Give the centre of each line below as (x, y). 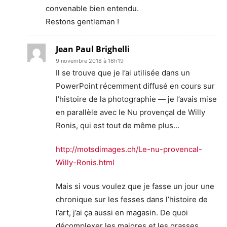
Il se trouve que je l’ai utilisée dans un (123, 72)
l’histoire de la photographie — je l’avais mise (136, 99)
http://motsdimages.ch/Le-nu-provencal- (129, 149)
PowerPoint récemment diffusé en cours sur (135, 86)
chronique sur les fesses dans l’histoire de (132, 199)
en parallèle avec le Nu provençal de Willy (130, 112)
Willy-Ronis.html (85, 162)
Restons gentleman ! (82, 21)
